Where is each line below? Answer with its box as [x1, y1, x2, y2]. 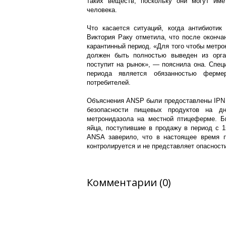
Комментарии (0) [87, 176, 171, 189]
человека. [87, 6, 117, 14]
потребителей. [87, 79, 131, 86]
